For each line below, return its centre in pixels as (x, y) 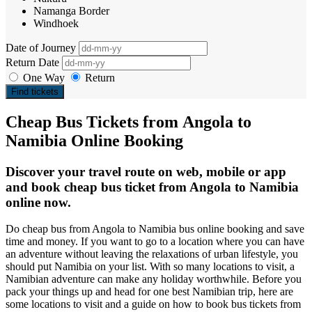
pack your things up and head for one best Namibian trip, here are (149, 292)
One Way (44, 77)
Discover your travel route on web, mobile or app (146, 171)
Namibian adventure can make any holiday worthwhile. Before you (154, 279)
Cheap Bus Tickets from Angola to (128, 122)
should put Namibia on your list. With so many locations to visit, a (150, 267)
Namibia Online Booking (94, 140)
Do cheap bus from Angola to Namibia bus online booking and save (155, 229)
